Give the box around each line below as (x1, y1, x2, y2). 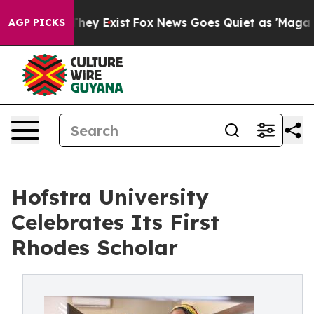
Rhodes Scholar (11, 234, 178, 261)
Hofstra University (11, 184, 209, 210)
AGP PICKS (8, 16, 65, 29)
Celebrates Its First (11, 209, 219, 235)
